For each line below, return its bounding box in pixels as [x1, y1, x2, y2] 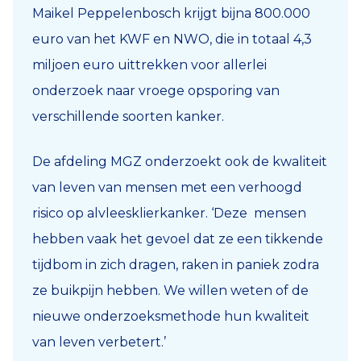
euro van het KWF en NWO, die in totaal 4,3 [32, 31, 312, 47]
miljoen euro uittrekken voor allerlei [32, 56, 267, 73]
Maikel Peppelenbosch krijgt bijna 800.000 [32, 5, 310, 21]
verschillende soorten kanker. [32, 108, 224, 124]
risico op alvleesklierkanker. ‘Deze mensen [32, 205, 306, 221]
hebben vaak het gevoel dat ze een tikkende [32, 230, 323, 247]
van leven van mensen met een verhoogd [32, 179, 302, 195]
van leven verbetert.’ [32, 334, 166, 350]
